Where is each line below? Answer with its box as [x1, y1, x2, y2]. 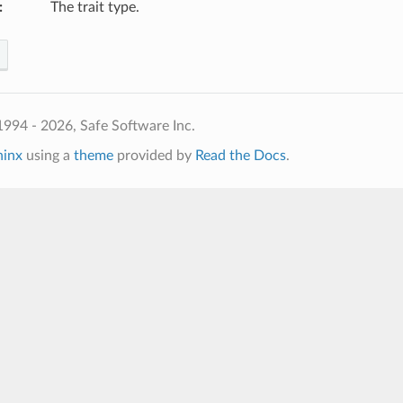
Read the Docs [194, 148, 286, 163]
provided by [112, 148, 195, 163]
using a [22, 148, 74, 163]
